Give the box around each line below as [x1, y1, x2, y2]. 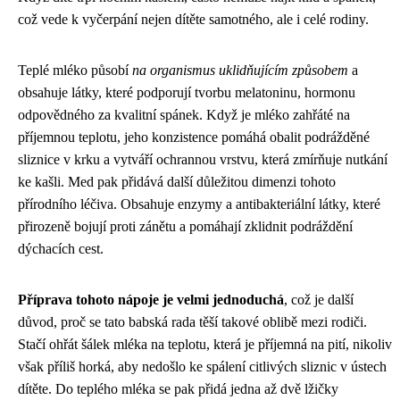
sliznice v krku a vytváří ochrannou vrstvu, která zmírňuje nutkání [18, 151, 387, 167]
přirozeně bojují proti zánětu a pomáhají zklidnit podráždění [18, 218, 353, 234]
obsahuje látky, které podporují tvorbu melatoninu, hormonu [18, 84, 355, 100]
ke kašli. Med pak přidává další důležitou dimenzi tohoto [18, 173, 336, 189]
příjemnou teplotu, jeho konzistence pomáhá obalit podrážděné [18, 129, 370, 145]
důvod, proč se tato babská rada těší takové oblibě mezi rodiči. [18, 313, 367, 329]
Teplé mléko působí [18, 62, 132, 78]
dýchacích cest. [18, 240, 104, 256]
